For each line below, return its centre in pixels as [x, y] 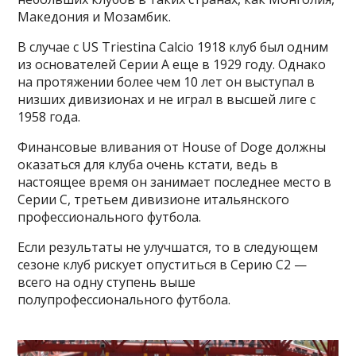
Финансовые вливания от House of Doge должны [172, 147]
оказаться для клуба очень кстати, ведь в [148, 165]
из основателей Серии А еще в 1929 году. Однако [172, 65]
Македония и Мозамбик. [95, 17]
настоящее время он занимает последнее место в [175, 182]
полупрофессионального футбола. [124, 300]
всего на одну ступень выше [107, 282]
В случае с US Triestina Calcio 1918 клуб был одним [173, 47]
